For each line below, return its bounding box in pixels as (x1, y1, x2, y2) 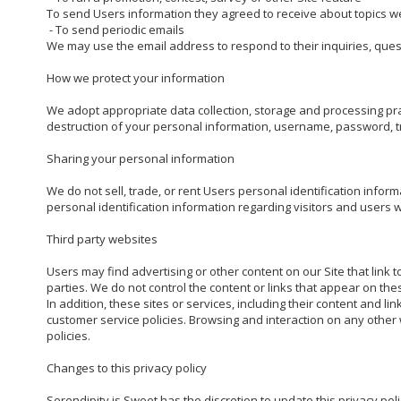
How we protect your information (47, 70, 225, 87)
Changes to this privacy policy (47, 360, 207, 377)
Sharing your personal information (47, 150, 235, 167)
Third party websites (47, 231, 158, 248)
